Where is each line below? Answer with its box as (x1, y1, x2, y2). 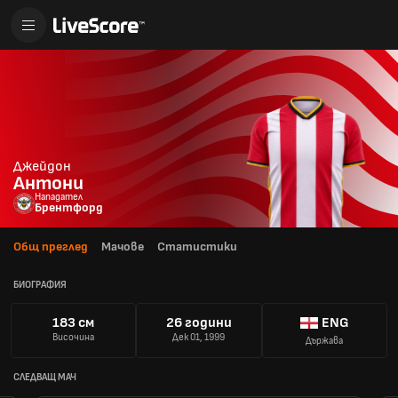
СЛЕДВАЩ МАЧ (13, 370, 76, 383)
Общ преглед (13, 239, 88, 254)
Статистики (157, 239, 237, 254)
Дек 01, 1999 (172, 331, 226, 344)
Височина (52, 331, 95, 344)
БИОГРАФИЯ (13, 278, 67, 291)
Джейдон (13, 158, 71, 175)
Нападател (35, 191, 83, 203)
